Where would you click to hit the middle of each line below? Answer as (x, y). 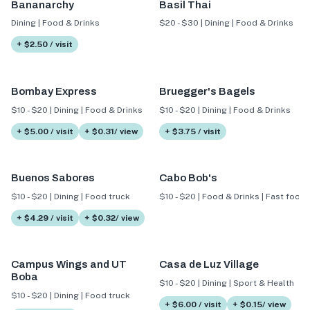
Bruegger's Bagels (207, 91)
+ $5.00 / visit (45, 131)
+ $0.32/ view (112, 218)
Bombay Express (54, 91)
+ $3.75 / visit (192, 131)
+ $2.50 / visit (45, 45)
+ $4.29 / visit (45, 218)
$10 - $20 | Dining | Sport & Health (226, 283)
